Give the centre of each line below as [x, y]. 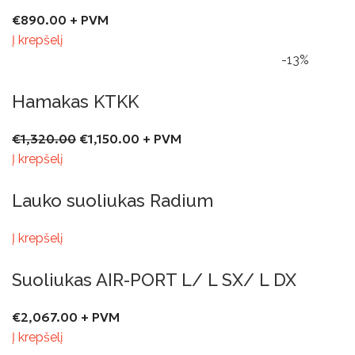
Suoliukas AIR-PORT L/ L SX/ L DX [154, 279]
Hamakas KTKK [75, 101]
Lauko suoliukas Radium [113, 200]
